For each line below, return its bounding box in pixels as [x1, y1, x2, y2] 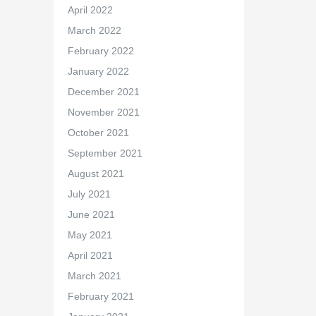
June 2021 [67, 209, 115, 220]
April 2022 [67, 4, 113, 16]
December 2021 [67, 86, 140, 97]
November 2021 [67, 107, 140, 118]
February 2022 [67, 45, 134, 56]
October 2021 [67, 127, 129, 138]
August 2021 [67, 168, 124, 179]
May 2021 [67, 229, 112, 241]
